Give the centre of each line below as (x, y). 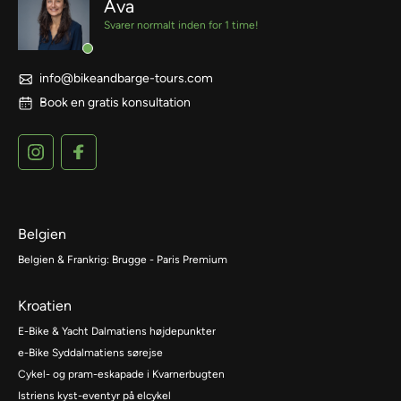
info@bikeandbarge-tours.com (126, 79)
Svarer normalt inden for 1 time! (181, 26)
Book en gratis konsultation (115, 103)
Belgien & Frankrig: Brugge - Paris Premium (123, 260)
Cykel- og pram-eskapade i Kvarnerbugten (121, 375)
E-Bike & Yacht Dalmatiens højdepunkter (117, 332)
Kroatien (45, 306)
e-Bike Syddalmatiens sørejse (90, 353)
